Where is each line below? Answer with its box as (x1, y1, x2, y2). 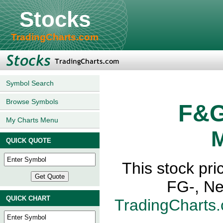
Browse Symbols (6, 98, 58, 106)
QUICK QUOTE (6, 137, 51, 144)
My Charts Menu (6, 116, 58, 124)
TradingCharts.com (11, 32, 99, 42)
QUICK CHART (6, 195, 50, 202)
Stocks (19, 7, 91, 31)
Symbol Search (6, 79, 54, 87)
